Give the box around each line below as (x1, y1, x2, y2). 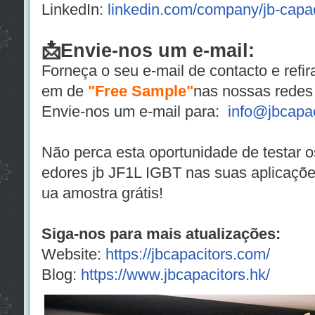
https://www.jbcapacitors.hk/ (80, 266, 270, 283)
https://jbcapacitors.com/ (105, 245, 270, 263)
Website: (41, 245, 105, 263)
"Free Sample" (87, 82, 193, 100)
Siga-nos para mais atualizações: (41, 225, 281, 243)
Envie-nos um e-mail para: (41, 103, 228, 120)
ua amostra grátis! (41, 184, 163, 202)
